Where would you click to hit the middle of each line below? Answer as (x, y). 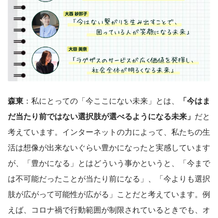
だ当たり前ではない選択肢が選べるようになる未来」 (101, 116)
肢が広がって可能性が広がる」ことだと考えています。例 (109, 194)
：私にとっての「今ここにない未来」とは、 (101, 100)
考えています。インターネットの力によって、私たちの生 (109, 131)
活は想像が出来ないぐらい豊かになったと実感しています (109, 147)
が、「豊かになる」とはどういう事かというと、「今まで (109, 163)
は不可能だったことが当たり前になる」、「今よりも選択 (109, 178)
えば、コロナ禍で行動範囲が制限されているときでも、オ (109, 209)
